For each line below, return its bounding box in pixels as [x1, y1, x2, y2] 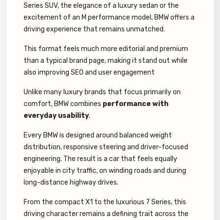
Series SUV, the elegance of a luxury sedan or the [24, 1, 179, 10]
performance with [103, 100, 168, 109]
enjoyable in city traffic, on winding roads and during [24, 166, 186, 175]
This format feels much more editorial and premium [24, 45, 188, 54]
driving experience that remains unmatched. [24, 25, 165, 34]
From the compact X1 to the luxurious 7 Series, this [24, 198, 186, 207]
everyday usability [24, 111, 89, 120]
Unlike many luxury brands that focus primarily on [24, 88, 181, 97]
